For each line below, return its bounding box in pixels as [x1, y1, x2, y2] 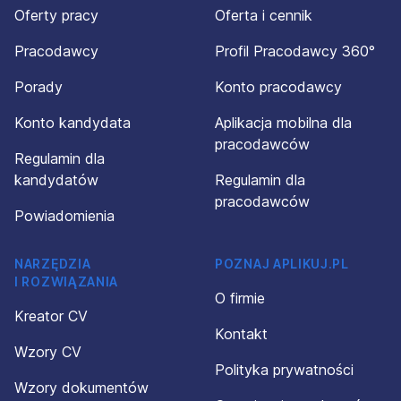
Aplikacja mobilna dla [215, 114, 352, 132]
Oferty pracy [14, 6, 98, 24]
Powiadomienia [14, 207, 115, 225]
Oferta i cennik [215, 6, 312, 24]
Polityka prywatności [215, 361, 354, 379]
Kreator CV [14, 307, 88, 325]
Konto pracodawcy [215, 78, 342, 96]
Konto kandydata [14, 114, 131, 132]
